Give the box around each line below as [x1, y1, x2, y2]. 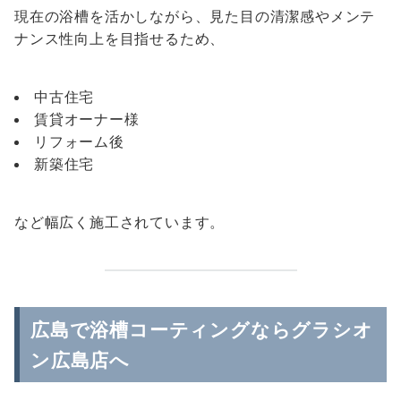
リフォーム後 [34, 132, 124, 150]
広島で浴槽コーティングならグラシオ [30, 318, 373, 341]
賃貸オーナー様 [34, 110, 140, 128]
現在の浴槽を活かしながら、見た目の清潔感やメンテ [14, 7, 376, 25]
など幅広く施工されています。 [14, 213, 226, 231]
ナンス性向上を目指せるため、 [14, 30, 226, 47]
